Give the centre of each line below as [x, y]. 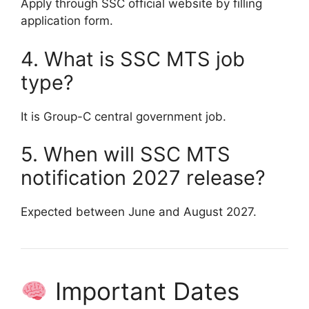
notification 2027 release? [143, 178]
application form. [67, 21]
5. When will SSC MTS [126, 154]
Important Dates [143, 291]
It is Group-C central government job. [123, 116]
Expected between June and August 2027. [139, 212]
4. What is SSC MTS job [133, 59]
